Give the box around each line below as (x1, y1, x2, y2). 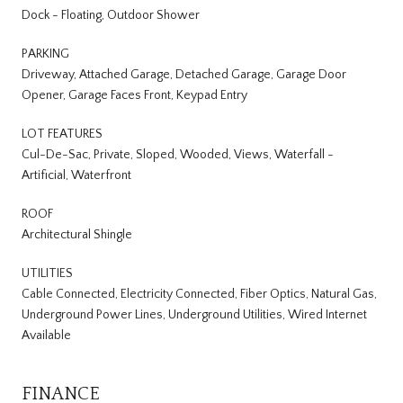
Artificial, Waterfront (22, 167, 131, 183)
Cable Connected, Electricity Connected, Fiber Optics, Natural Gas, (22, 286, 377, 301)
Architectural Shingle (22, 227, 132, 242)
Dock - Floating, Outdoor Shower (22, 7, 200, 22)
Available (22, 327, 71, 343)
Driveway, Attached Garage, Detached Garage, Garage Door (22, 67, 346, 82)
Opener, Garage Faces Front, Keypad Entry (22, 87, 247, 103)
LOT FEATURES (22, 126, 103, 141)
